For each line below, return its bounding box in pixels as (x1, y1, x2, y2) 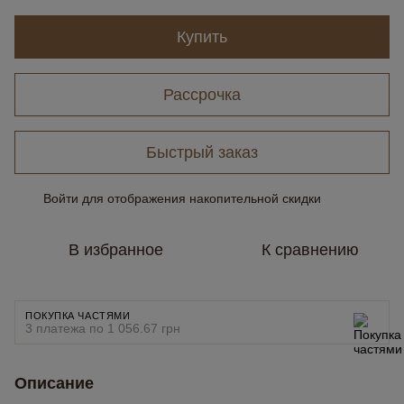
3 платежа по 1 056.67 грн (25, 321, 180, 335)
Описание (14, 374, 94, 392)
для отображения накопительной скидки (78, 191, 321, 206)
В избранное (68, 241, 163, 259)
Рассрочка (163, 85, 241, 104)
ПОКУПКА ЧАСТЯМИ (25, 310, 131, 321)
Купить (177, 28, 227, 46)
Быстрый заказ (146, 142, 258, 161)
